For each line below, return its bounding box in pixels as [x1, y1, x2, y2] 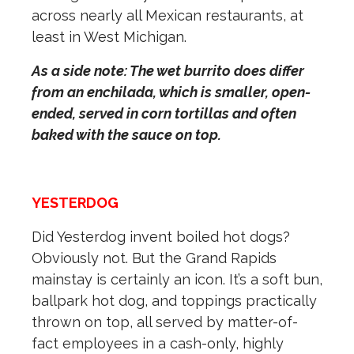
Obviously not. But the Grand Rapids [32, 250, 277, 267]
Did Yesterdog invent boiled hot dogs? [32, 228, 290, 246]
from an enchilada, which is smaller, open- [32, 84, 311, 101]
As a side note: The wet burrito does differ [32, 62, 304, 80]
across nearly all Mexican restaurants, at [32, 7, 303, 24]
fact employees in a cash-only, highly [32, 335, 284, 352]
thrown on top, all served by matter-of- [32, 314, 298, 331]
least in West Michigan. [32, 28, 186, 46]
